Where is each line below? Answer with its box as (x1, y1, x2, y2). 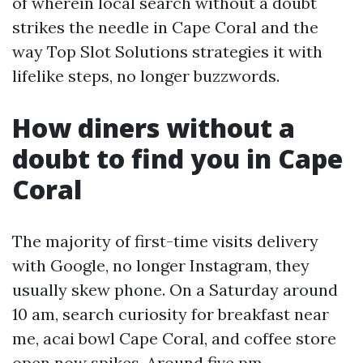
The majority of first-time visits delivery (12, 231, 318, 251)
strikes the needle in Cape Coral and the (12, 17, 318, 37)
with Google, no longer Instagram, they (12, 255, 310, 275)
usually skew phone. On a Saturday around (12, 280, 338, 300)
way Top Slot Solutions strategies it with (12, 41, 322, 62)
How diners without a (12, 110, 295, 145)
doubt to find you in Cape (12, 141, 343, 176)
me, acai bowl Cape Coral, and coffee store (12, 328, 336, 348)
